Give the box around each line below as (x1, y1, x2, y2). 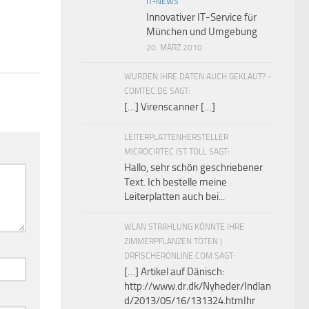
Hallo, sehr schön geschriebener (124, 161, 263, 175)
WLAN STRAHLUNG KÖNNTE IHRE (124, 222, 244, 232)
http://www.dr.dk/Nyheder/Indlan (124, 280, 271, 293)
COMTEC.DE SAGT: (124, 86, 190, 97)
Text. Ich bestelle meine (124, 176, 227, 189)
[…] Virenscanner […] (124, 101, 215, 114)
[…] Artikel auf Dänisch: (124, 266, 224, 279)
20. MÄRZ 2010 (146, 43, 202, 53)
